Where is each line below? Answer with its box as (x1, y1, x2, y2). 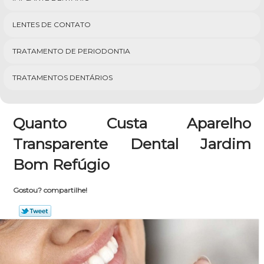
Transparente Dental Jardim (13, 135, 251, 153)
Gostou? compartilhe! (12, 186, 87, 194)
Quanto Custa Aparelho (13, 114, 251, 132)
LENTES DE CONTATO (12, 20, 91, 29)
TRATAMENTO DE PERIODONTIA (12, 47, 130, 55)
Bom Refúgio (13, 156, 110, 173)
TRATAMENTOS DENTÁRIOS (12, 73, 113, 82)
